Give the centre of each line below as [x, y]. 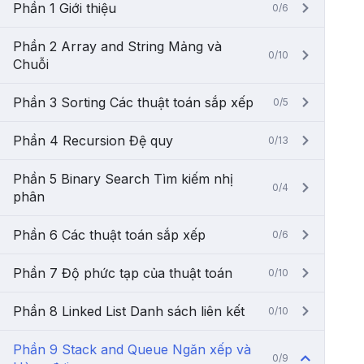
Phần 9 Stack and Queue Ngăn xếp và [132, 349]
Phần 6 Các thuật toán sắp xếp [109, 235]
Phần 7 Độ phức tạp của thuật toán [123, 273]
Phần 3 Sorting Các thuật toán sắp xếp [133, 102]
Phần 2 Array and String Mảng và [117, 46]
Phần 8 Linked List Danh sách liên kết [129, 311]
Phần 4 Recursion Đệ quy [93, 141]
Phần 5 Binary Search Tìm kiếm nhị [123, 179]
